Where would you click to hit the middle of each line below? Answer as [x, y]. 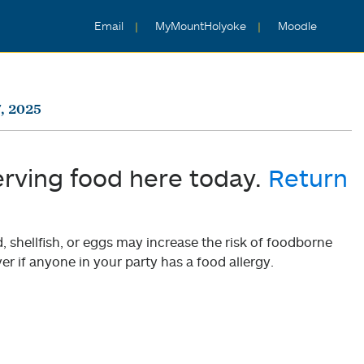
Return [308, 178]
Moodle [297, 26]
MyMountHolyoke [202, 26]
